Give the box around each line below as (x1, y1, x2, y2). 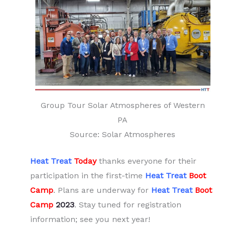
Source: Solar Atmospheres (70, 130, 175, 140)
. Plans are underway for (53, 185, 151, 195)
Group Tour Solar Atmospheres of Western (40, 100, 205, 110)
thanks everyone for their (96, 156, 196, 166)
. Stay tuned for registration (74, 200, 181, 210)
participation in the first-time (30, 171, 145, 181)
